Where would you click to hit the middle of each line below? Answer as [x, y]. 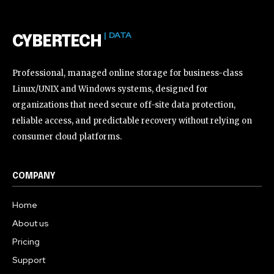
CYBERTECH [57, 42]
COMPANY [34, 176]
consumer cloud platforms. [67, 137]
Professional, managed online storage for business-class [128, 73]
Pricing [26, 242]
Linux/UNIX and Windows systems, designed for [110, 89]
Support [29, 260]
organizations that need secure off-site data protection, [124, 105]
